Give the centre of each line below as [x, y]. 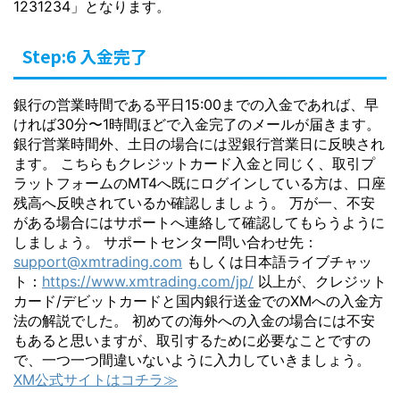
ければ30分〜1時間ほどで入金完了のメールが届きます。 [197, 124]
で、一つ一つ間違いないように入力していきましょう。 [192, 360]
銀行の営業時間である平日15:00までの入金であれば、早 [196, 104]
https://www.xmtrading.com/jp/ [148, 281]
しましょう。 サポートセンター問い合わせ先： [166, 242]
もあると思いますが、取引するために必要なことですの [192, 340]
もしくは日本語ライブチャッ [277, 262]
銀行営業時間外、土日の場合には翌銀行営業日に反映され [199, 144]
